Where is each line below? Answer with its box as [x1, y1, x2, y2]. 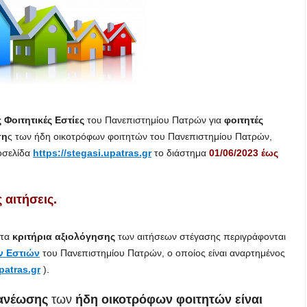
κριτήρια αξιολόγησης [10, 231, 115, 243]
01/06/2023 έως [209, 147, 278, 159]
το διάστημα [151, 147, 209, 159]
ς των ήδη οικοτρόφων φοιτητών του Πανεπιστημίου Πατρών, [8, 131, 272, 143]
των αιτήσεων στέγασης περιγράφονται [115, 231, 286, 243]
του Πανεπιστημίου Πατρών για [84, 114, 221, 126]
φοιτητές [221, 114, 263, 126]
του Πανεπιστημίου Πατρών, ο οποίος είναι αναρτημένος [40, 247, 285, 259]
